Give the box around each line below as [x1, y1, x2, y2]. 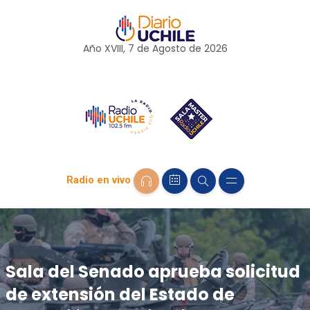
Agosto [152, 42, 186, 55]
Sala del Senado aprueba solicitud [5, 259, 300, 283]
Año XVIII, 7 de [82, 42, 152, 55]
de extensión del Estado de [5, 282, 235, 306]
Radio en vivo [66, 174, 131, 187]
